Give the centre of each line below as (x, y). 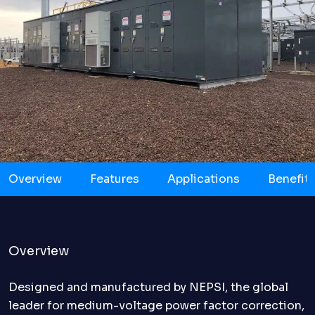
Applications (204, 179)
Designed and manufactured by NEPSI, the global (148, 287)
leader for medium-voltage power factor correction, (156, 306)
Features (115, 179)
